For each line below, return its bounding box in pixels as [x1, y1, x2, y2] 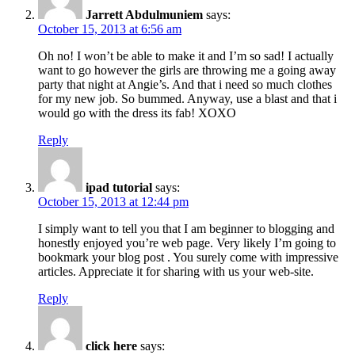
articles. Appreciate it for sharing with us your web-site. [38, 264, 314, 278]
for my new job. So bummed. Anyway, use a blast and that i [38, 91, 337, 105]
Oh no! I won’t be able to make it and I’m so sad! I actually [38, 48, 334, 63]
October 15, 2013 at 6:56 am [38, 21, 181, 36]
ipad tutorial [86, 180, 152, 194]
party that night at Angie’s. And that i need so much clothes [38, 77, 332, 91]
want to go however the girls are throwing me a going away [38, 63, 336, 77]
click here [86, 338, 137, 353]
